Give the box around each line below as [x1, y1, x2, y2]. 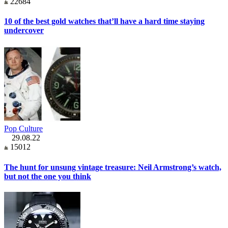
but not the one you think [4, 172, 91, 181]
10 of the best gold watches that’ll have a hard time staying [4, 17, 205, 26]
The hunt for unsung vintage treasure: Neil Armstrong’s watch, [4, 162, 221, 172]
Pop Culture [4, 124, 43, 133]
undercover [4, 26, 44, 35]
